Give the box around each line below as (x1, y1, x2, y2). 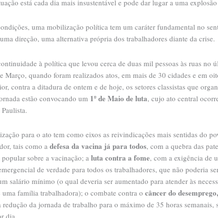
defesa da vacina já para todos (50, 140, 146, 151)
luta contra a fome (91, 152, 150, 163)
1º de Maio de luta (90, 92, 147, 104)
